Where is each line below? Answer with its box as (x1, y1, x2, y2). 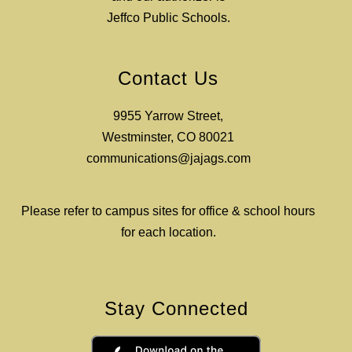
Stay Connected (104, 298, 248, 319)
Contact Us (118, 68, 218, 89)
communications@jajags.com (86, 152, 251, 165)
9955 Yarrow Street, (113, 109, 223, 123)
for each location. (120, 225, 216, 239)
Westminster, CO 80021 (102, 130, 234, 144)
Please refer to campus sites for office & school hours (21, 204, 315, 218)
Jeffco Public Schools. (106, 11, 230, 24)
